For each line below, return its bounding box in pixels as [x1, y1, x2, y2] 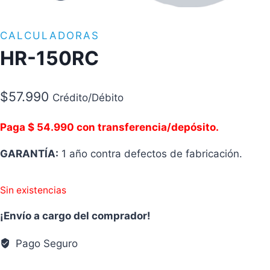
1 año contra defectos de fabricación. [58, 147, 242, 160]
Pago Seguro [13, 237, 78, 250]
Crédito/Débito [52, 91, 124, 104]
